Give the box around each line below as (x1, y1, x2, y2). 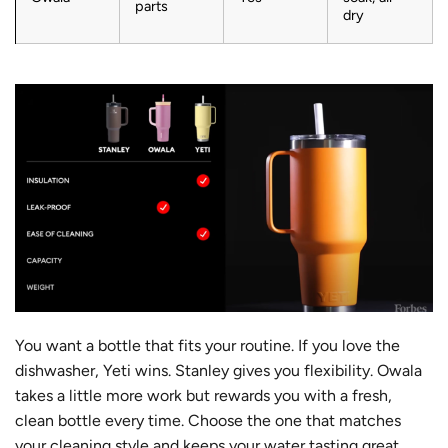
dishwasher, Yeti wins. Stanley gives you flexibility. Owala (15, 361, 422, 381)
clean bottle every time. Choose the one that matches (15, 411, 401, 431)
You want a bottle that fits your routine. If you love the (15, 336, 400, 356)
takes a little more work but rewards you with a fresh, (15, 386, 392, 406)
